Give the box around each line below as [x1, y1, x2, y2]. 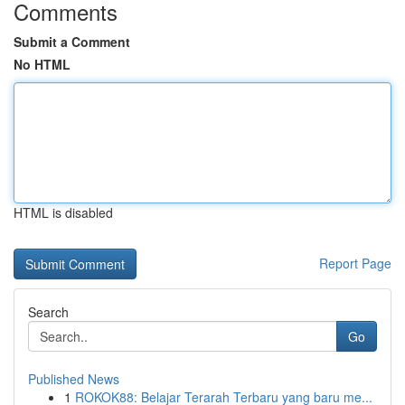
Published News [28, 370, 119, 388]
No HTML [14, 55, 71, 73]
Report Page [319, 254, 391, 272]
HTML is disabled [14, 203, 113, 221]
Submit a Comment [14, 33, 130, 51]
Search [28, 303, 69, 321]
